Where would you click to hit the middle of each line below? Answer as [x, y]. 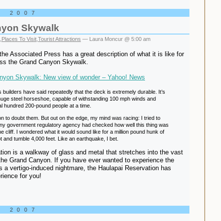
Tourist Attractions [59, 39]
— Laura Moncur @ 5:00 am [116, 39]
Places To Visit [19, 39]
